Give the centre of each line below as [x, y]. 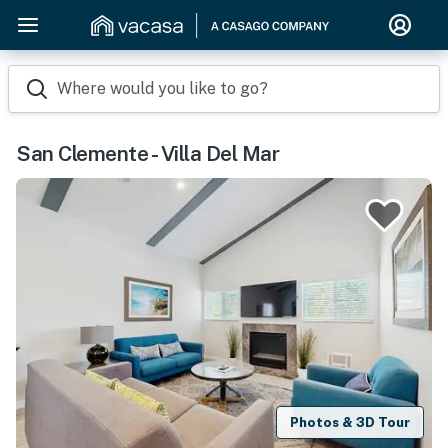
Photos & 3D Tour [350, 422]
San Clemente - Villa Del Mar [147, 153]
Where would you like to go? [162, 88]
